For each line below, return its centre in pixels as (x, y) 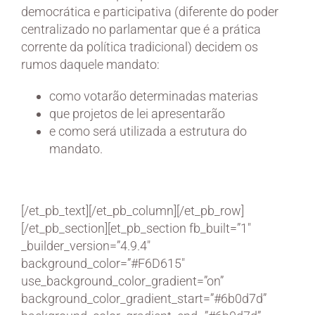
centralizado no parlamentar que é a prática (141, 29)
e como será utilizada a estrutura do (148, 131)
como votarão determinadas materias (154, 96)
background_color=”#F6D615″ (103, 263)
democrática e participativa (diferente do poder (150, 11)
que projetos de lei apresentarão (137, 113)
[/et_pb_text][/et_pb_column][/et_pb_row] (133, 210)
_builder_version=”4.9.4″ (86, 245)
